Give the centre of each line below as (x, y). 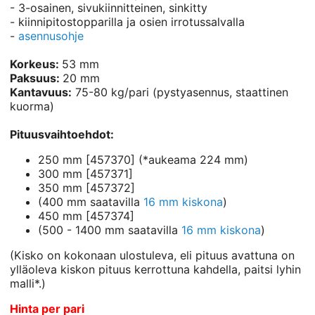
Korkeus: (36, 64)
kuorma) (32, 106)
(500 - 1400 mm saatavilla (110, 230)
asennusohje (51, 36)
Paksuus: (37, 78)
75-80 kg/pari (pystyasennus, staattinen (180, 92)
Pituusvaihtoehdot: (62, 134)
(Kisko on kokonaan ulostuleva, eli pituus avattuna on (153, 255)
